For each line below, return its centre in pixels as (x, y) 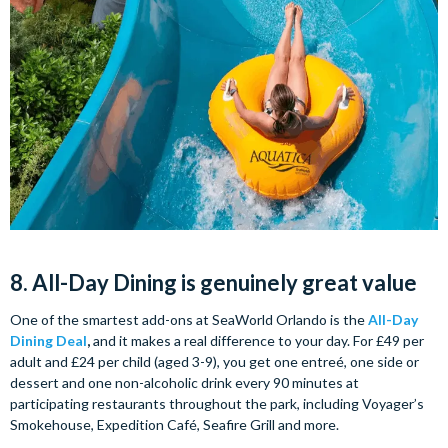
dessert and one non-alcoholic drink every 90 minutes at (184, 382)
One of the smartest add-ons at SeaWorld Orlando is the (189, 319)
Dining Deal (48, 340)
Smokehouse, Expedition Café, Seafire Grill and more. (174, 424)
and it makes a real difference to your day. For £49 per (257, 340)
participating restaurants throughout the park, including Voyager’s (217, 403)
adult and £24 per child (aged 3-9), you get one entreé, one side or (214, 361)
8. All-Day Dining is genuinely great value (213, 282)
